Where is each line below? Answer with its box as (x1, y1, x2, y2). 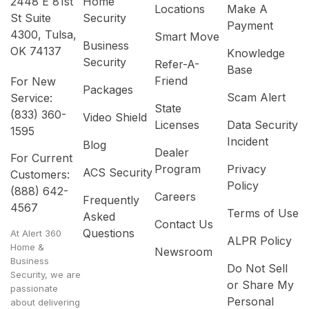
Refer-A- (154, 57, 199, 72)
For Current (10, 151, 72, 166)
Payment (226, 19, 273, 33)
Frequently (82, 193, 139, 208)
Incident (226, 134, 268, 149)
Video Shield (82, 110, 147, 125)
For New (10, 74, 56, 89)
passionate (10, 283, 58, 295)
